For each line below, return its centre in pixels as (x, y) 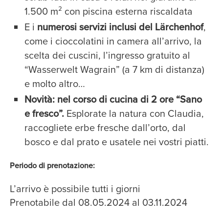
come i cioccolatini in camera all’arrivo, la (113, 41)
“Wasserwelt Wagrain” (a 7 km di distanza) (114, 69)
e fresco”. (44, 113)
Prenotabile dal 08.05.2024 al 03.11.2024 (99, 202)
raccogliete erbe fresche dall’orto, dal (105, 127)
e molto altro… (55, 83)
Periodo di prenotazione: (52, 165)
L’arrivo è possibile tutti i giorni (75, 188)
